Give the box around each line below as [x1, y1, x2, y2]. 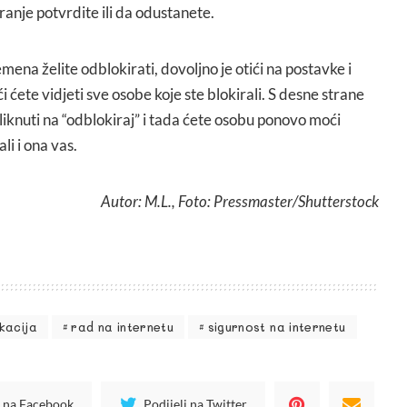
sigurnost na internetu [207, 319, 346, 335]
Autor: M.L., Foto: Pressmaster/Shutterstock [101, 191, 380, 211]
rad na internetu [71, 319, 174, 335]
